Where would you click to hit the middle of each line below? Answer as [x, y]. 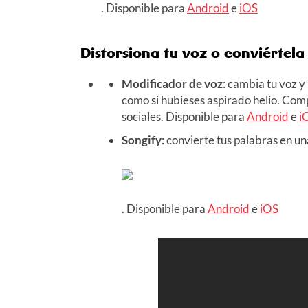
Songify [142, 140]
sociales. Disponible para [184, 116]
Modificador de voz [172, 83]
